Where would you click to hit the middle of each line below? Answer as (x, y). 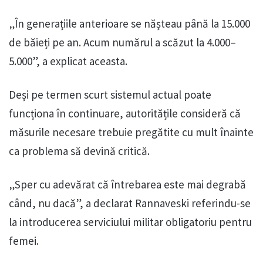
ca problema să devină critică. (79, 151)
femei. (24, 241)
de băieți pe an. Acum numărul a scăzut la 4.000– (122, 43)
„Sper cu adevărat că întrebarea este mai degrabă (127, 185)
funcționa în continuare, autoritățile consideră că (125, 114)
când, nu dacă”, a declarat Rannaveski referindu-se (130, 203)
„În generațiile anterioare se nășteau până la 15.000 (129, 24)
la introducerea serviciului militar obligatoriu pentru (130, 222)
